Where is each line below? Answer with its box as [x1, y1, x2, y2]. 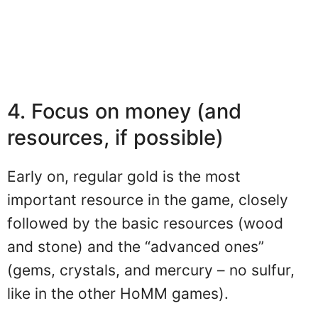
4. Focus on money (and [7, 99, 241, 124]
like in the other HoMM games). [7, 285, 229, 302]
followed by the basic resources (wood [7, 214, 283, 232]
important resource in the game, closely [7, 191, 288, 209]
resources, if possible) [7, 125, 224, 150]
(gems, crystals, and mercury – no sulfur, [7, 261, 295, 279]
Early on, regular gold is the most [7, 168, 241, 185]
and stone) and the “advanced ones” [7, 238, 264, 256]
